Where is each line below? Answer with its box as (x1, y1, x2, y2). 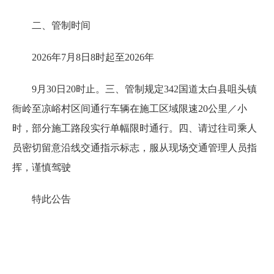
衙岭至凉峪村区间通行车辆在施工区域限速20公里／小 (12, 103, 247, 114)
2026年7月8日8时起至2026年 (32, 51, 154, 62)
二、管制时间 (32, 20, 91, 31)
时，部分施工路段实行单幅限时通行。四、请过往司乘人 (12, 122, 257, 133)
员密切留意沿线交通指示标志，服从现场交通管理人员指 (12, 142, 257, 153)
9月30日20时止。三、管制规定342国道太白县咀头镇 (32, 83, 257, 94)
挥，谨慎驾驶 (12, 161, 71, 172)
